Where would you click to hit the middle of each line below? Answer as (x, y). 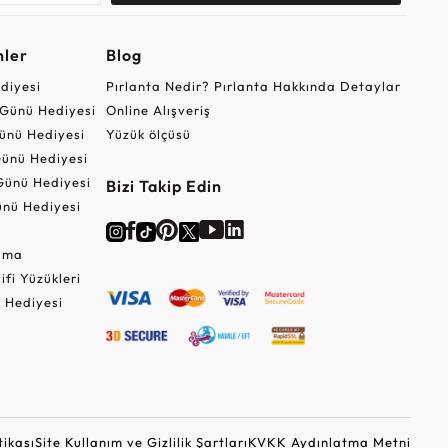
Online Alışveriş (158, 109)
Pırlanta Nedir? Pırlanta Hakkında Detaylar (253, 85)
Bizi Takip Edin (163, 185)
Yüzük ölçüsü (148, 133)
